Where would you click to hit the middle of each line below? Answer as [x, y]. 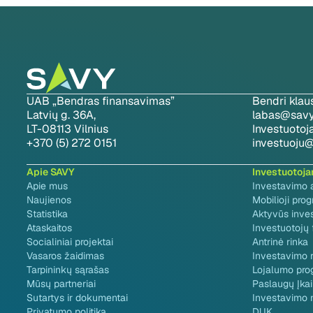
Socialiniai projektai [70, 242]
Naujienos [49, 200]
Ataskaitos [49, 228]
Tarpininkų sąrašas [68, 270]
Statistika [47, 214]
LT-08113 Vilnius [67, 129]
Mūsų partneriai [61, 284]
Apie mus [47, 186]
